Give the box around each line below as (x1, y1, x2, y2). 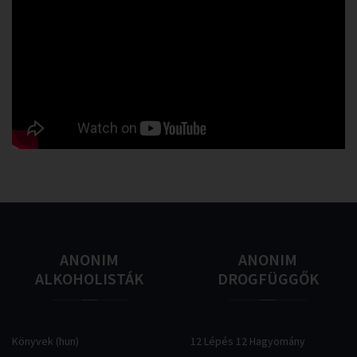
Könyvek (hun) (12, 334, 79, 348)
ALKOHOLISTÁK (35, 269, 143, 288)
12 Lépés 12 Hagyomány (190, 334, 305, 348)
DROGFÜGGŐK (217, 269, 319, 288)
